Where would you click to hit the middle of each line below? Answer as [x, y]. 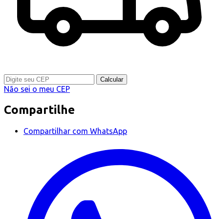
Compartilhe [39, 110]
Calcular [112, 80]
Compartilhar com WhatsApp [75, 131]
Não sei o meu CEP [37, 89]
